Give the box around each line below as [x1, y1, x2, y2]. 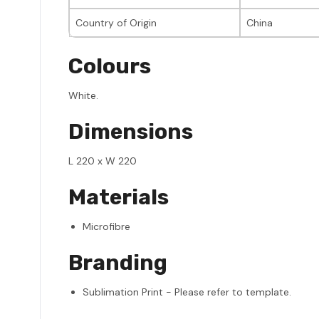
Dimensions [68, 118, 193, 145]
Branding [68, 249, 167, 276]
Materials [68, 184, 169, 210]
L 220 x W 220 [68, 154, 137, 167]
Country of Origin [75, 16, 157, 29]
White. [68, 88, 98, 102]
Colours [68, 53, 151, 79]
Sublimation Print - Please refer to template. [83, 285, 291, 298]
